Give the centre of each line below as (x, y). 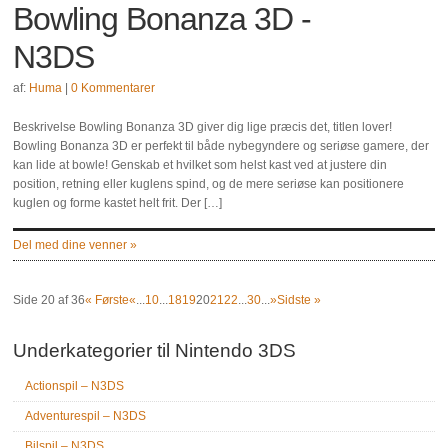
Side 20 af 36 (49, 300)
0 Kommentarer (113, 88)
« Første (107, 300)
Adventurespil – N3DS (86, 416)
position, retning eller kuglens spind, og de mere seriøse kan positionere (209, 184)
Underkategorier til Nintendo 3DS (155, 350)
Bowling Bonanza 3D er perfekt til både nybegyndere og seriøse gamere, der (221, 146)
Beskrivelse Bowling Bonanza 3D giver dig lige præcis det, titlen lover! (203, 127)
